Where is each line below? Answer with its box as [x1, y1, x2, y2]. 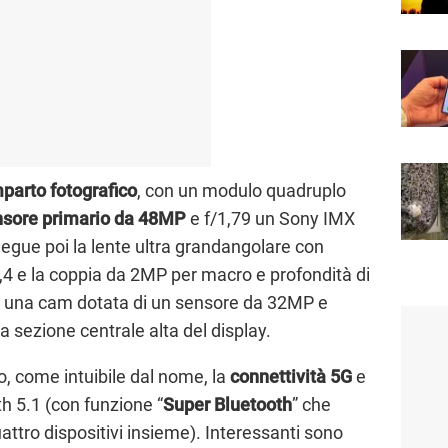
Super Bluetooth [163, 393, 292, 415]
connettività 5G [230, 365, 352, 387]
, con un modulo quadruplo [137, 179, 346, 201]
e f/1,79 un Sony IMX [186, 207, 355, 229]
